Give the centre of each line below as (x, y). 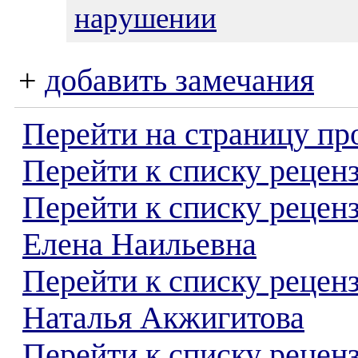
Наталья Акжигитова (163, 318)
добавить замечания (179, 81)
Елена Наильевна (139, 245)
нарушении (145, 18)
